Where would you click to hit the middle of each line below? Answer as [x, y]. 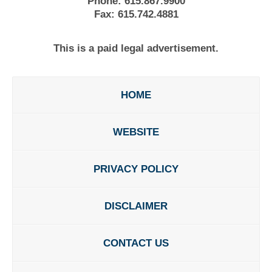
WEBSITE [136, 132]
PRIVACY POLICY [136, 169]
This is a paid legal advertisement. [136, 48]
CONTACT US [136, 243]
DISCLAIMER [136, 206]
